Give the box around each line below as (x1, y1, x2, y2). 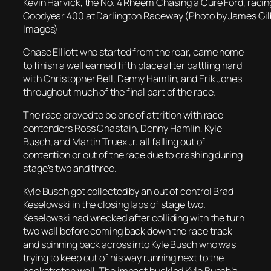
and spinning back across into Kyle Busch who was (23, 238, 237, 252)
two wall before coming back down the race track (23, 224, 233, 238)
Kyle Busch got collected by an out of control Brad (23, 184, 233, 198)
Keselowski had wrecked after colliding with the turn (23, 211, 244, 225)
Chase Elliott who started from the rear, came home (23, 45, 244, 59)
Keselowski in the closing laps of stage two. (23, 198, 206, 212)
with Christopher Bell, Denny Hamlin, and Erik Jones (23, 71, 242, 85)
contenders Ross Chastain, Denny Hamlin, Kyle (23, 122, 222, 135)
